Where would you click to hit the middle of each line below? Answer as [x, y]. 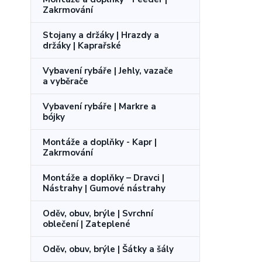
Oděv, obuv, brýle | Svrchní [98, 213]
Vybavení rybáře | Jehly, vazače [108, 70]
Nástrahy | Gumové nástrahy [104, 188]
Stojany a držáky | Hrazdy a [101, 35]
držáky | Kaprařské [82, 45]
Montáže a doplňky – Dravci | [104, 177]
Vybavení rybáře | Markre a [99, 106]
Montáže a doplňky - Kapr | [100, 142]
